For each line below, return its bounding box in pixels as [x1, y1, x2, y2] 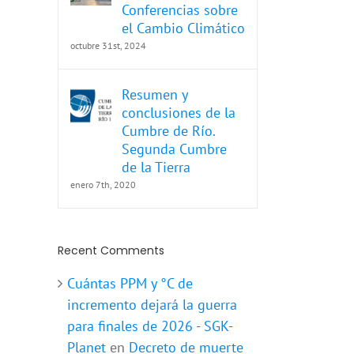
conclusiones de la [122, 104, 235, 122]
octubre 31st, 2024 [70, 40, 146, 52]
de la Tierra [122, 158, 190, 177]
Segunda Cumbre [122, 140, 227, 159]
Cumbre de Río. [122, 122, 215, 141]
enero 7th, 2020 [70, 179, 136, 191]
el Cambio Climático [122, 19, 245, 38]
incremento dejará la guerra [67, 295, 237, 314]
